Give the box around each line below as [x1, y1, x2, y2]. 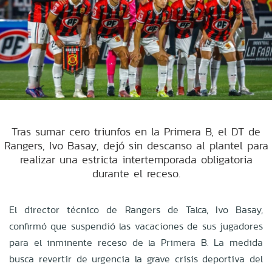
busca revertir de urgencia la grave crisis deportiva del [9, 251, 263, 266]
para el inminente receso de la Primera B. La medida [9, 235, 263, 250]
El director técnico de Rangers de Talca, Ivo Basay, [9, 202, 263, 217]
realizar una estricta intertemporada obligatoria [19, 151, 253, 167]
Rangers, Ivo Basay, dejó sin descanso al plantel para [4, 137, 268, 153]
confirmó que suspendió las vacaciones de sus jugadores [9, 219, 263, 233]
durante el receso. [92, 165, 180, 181]
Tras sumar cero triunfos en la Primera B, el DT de [12, 123, 260, 139]
